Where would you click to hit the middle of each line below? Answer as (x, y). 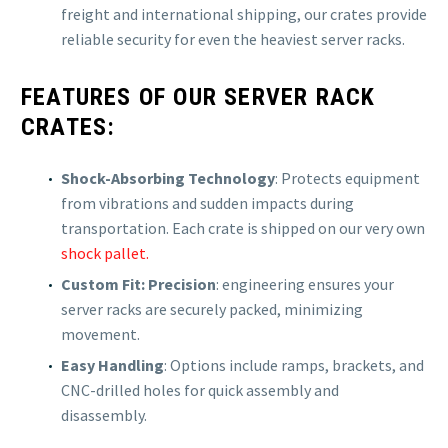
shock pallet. (105, 252)
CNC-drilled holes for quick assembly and (200, 389)
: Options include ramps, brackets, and (294, 364)
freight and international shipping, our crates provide (244, 13)
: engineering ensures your (305, 283)
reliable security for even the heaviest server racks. (233, 38)
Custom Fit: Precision (138, 283)
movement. (100, 333)
